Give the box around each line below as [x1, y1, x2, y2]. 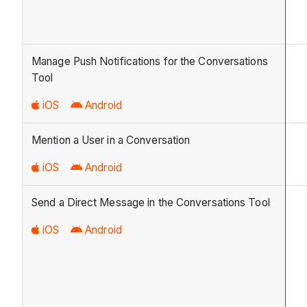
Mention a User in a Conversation [32, 134, 191, 147]
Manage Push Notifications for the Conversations [32, 55, 268, 69]
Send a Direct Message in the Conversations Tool [32, 196, 270, 210]
